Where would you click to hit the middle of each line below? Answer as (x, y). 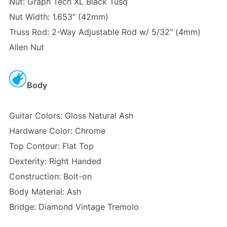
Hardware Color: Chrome (57, 131)
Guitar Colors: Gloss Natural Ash (71, 116)
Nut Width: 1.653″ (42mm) (59, 17)
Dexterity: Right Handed (55, 161)
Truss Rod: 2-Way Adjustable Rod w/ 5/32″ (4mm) (105, 32)
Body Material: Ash (45, 192)
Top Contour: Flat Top (51, 146)
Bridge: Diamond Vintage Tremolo (74, 207)
